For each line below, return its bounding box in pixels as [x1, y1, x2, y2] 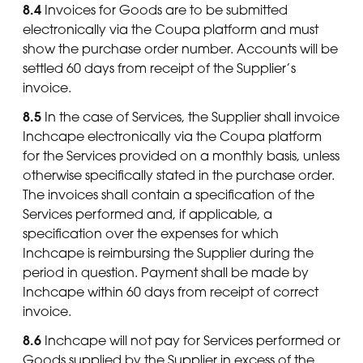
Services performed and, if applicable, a [23, 205, 272, 222]
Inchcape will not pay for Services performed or [41, 332, 340, 349]
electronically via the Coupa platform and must [23, 20, 318, 37]
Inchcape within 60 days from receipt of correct [23, 283, 318, 300]
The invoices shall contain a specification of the [23, 186, 314, 203]
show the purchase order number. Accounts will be [23, 40, 338, 57]
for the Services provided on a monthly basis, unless [23, 147, 340, 164]
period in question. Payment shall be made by [23, 263, 309, 280]
